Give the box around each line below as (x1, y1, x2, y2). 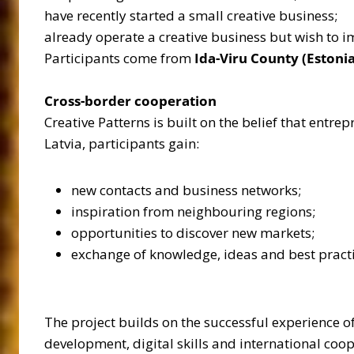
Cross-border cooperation (44, 91, 217, 110)
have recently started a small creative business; (44, 6, 337, 24)
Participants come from (44, 48, 194, 67)
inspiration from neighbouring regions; (71, 201, 315, 220)
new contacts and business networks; (71, 180, 301, 199)
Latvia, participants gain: (44, 134, 199, 153)
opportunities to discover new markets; (71, 223, 314, 242)
